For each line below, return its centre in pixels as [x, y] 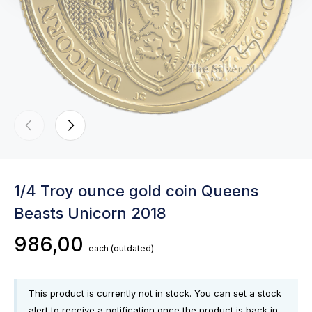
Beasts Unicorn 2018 [90, 213]
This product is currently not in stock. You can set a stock [155, 293]
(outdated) [132, 248]
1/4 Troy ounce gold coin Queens [136, 191]
